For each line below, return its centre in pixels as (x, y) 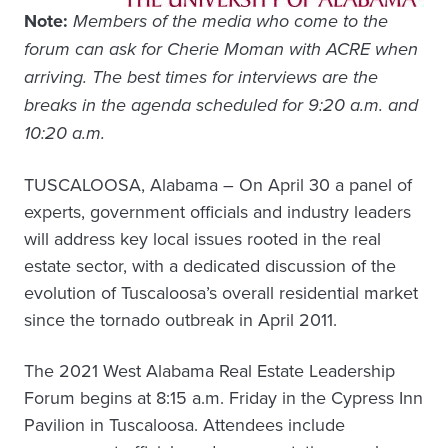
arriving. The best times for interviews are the (201, 77)
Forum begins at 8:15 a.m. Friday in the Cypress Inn (223, 398)
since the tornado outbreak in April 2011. (180, 320)
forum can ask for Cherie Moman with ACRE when (221, 49)
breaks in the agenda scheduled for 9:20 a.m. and (221, 105)
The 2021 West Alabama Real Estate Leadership (209, 371)
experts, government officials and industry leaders (217, 212)
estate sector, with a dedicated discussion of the (210, 266)
